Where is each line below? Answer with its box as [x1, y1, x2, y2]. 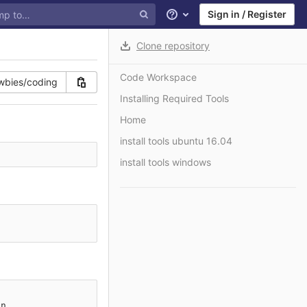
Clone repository [136, 40, 210, 51]
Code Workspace [120, 71, 197, 83]
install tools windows [120, 156, 211, 168]
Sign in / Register [208, 8, 286, 20]
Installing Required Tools [120, 93, 229, 104]
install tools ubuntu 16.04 [120, 135, 232, 147]
